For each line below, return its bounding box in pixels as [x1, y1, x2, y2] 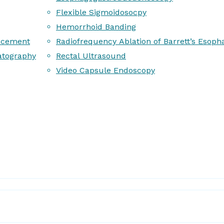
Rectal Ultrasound [56, 51, 126, 60]
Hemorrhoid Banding [56, 22, 136, 31]
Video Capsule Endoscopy [56, 65, 155, 75]
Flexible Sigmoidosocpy [56, 7, 146, 17]
